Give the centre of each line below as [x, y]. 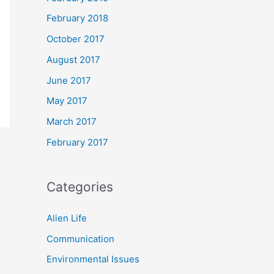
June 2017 [69, 80]
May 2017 [67, 101]
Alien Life [67, 218]
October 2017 [76, 39]
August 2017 [73, 59]
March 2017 [72, 121]
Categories [80, 187]
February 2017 [77, 142]
